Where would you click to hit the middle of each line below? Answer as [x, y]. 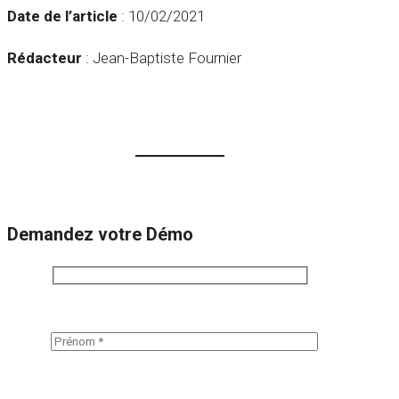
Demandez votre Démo [100, 235]
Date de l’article [62, 16]
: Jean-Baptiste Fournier [162, 58]
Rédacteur [45, 58]
